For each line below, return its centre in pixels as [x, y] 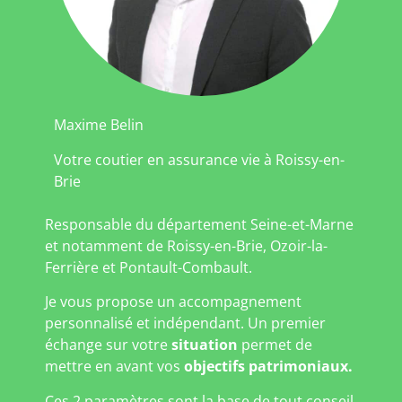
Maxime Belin [100, 125]
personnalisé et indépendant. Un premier [185, 323]
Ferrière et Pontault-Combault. [149, 267]
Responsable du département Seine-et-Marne [199, 224]
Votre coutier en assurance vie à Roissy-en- [199, 159]
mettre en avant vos [114, 367]
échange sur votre [106, 345]
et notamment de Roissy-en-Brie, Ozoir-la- [186, 245]
